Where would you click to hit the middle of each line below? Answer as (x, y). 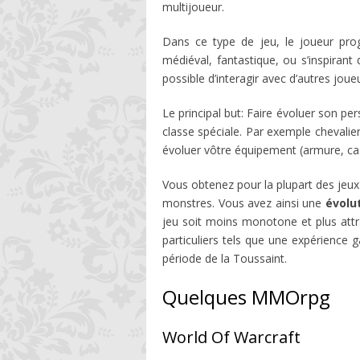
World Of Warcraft (231, 337)
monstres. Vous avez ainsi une (244, 203)
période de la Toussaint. (225, 258)
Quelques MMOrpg (246, 297)
